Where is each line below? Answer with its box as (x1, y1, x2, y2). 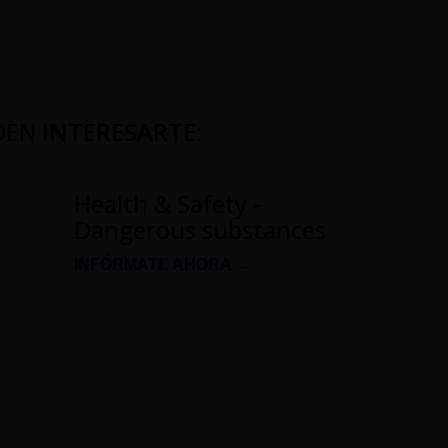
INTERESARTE (42, 114, 196, 148)
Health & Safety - (74, 186, 261, 220)
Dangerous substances (74, 212, 326, 246)
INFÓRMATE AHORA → (74, 255, 251, 273)
